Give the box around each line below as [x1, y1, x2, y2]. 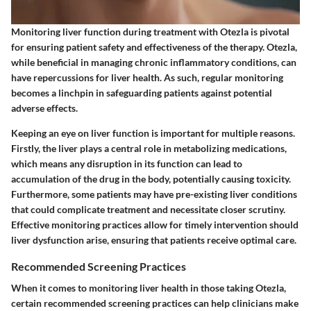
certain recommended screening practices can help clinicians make [11, 297, 299, 310]
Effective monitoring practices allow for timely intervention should [11, 219, 299, 231]
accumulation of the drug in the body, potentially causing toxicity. [11, 173, 291, 185]
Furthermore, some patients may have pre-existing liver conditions [11, 188, 297, 201]
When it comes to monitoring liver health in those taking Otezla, [11, 282, 286, 294]
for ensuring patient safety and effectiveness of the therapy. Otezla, [11, 41, 297, 53]
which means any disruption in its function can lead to [11, 158, 242, 170]
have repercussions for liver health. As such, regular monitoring [11, 72, 283, 84]
